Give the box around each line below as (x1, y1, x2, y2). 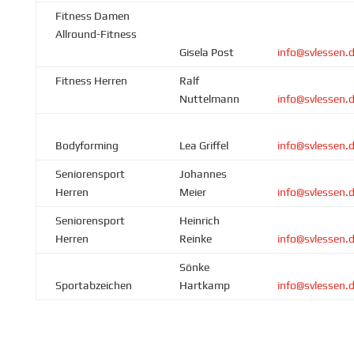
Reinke (179, 232, 212, 245)
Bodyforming (55, 138, 119, 152)
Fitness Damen (55, 9, 130, 22)
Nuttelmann (179, 92, 239, 105)
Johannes (179, 167, 227, 180)
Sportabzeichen (55, 278, 132, 292)
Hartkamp (179, 278, 230, 292)
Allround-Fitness (55, 27, 141, 40)
